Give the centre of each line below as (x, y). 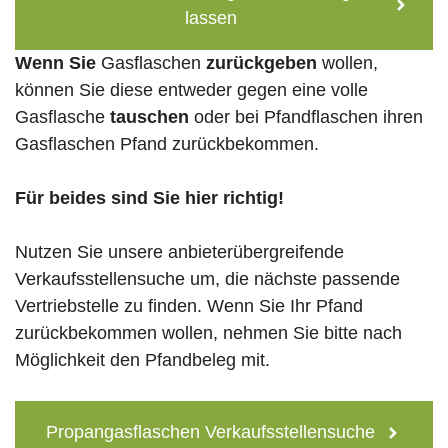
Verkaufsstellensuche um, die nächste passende (207, 279)
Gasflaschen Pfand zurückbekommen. (167, 144)
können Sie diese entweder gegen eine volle (191, 90)
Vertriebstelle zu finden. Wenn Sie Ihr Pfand (189, 306)
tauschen (149, 117)
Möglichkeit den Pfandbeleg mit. (142, 360)
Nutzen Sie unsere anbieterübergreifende (179, 252)
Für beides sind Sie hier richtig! (149, 198)
